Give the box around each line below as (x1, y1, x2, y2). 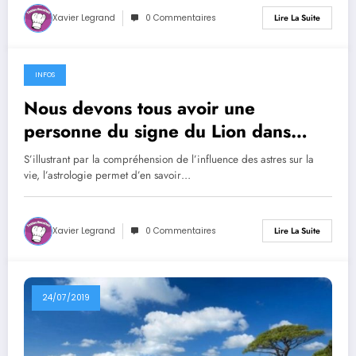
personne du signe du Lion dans (24, 118, 291, 144)
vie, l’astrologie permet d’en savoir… (24, 167, 191, 183)
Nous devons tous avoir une (24, 95, 255, 121)
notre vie (24, 141, 98, 167)
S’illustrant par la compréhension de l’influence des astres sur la (24, 151, 314, 167)
